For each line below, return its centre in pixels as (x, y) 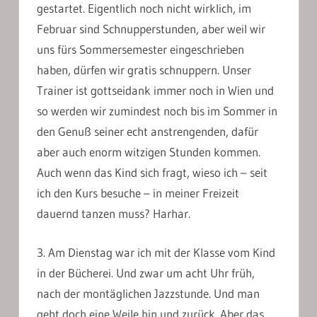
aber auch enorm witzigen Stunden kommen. (149, 152)
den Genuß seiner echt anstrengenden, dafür (148, 132)
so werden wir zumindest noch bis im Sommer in (157, 111)
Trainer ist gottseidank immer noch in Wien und (155, 91)
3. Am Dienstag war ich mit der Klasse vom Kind (156, 252)
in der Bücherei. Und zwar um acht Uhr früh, (146, 272)
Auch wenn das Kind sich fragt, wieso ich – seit (152, 173)
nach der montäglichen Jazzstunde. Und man (148, 293)
